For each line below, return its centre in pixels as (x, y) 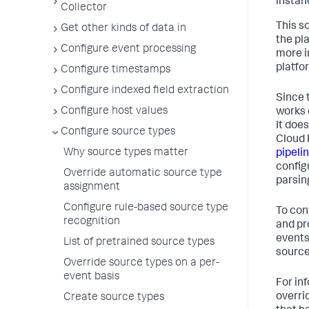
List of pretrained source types (139, 243)
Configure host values (114, 112)
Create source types (114, 298)
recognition (92, 222)
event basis (91, 277)
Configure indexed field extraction (145, 91)
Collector (84, 8)
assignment (92, 188)
